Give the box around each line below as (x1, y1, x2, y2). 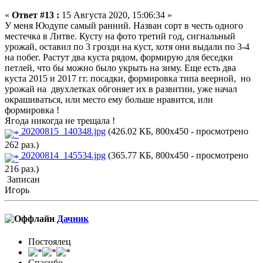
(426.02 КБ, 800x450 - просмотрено (106, 126, 248, 136)
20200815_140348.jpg (19, 126, 106, 136)
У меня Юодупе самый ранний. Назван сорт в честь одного (5, 20, 243, 31)
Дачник (57, 214, 89, 224)
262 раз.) (5, 139, 39, 150)
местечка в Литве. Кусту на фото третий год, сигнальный (5, 31, 235, 41)
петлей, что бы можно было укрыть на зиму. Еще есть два (5, 62, 236, 73)
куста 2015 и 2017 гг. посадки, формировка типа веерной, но (5, 73, 251, 83)
